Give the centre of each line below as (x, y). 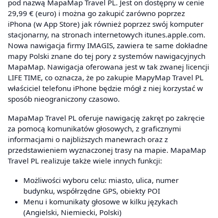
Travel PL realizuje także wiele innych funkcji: (85, 161)
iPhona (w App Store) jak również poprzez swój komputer (106, 24)
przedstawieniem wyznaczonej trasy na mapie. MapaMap (107, 150)
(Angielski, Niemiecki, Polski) (73, 212)
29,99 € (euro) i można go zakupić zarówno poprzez (96, 13)
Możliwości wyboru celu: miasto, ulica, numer (101, 180)
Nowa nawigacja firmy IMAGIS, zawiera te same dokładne (108, 45)
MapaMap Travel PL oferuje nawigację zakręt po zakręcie (106, 118)
